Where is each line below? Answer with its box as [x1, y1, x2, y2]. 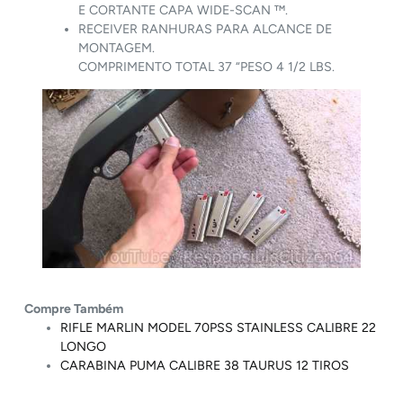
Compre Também [24, 300, 124, 317]
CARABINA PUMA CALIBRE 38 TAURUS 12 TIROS [60, 357, 350, 373]
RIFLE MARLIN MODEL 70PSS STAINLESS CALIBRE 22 [60, 319, 377, 336]
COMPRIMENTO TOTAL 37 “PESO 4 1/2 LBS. [78, 58, 336, 75]
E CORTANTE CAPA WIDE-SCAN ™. [78, 2, 289, 18]
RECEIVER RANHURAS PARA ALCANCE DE [78, 21, 333, 37]
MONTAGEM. [78, 40, 156, 56]
